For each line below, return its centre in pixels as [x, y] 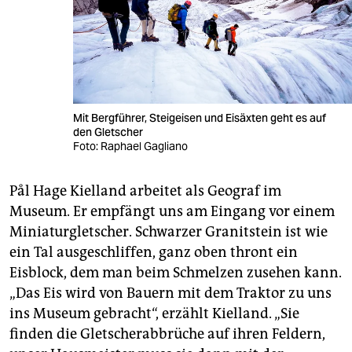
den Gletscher [110, 132]
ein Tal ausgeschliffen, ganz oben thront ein [154, 253]
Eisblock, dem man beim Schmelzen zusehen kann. [176, 273]
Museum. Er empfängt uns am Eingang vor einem [172, 212]
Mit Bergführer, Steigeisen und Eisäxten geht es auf [200, 118]
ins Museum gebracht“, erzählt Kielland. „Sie [154, 314]
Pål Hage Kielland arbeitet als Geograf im [145, 191]
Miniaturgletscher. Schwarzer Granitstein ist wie [169, 232]
